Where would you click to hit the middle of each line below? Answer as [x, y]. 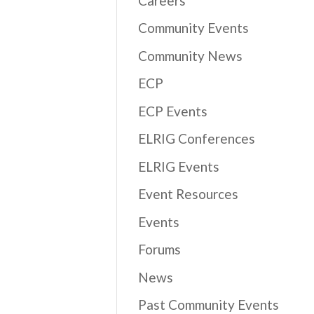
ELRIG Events [179, 166]
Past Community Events [209, 305]
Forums [160, 249]
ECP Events [173, 111]
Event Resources [189, 194]
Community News [191, 55]
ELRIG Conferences [197, 138]
